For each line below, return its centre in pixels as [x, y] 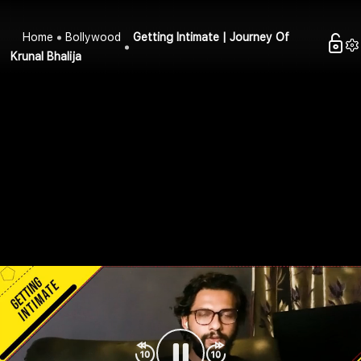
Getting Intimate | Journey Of [212, 37]
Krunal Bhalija [46, 57]
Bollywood [93, 37]
